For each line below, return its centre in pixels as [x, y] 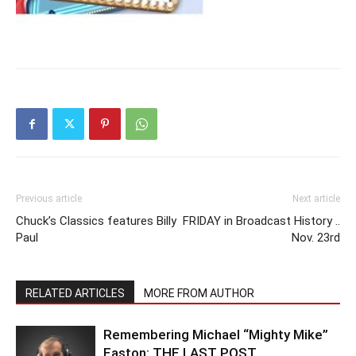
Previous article [49, 199]
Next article [316, 199]
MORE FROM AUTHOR [199, 293]
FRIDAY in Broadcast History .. [261, 221]
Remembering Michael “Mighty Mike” [216, 335]
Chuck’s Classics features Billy [96, 221]
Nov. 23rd [316, 238]
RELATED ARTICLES [75, 293]
